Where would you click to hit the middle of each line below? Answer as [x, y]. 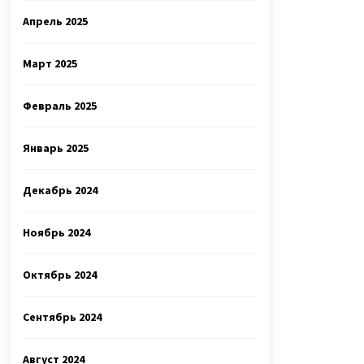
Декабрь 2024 [60, 190]
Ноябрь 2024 [56, 232]
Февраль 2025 [60, 106]
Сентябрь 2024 [62, 317]
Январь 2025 [56, 148]
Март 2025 [50, 63]
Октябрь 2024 [60, 275]
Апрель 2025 [55, 21]
